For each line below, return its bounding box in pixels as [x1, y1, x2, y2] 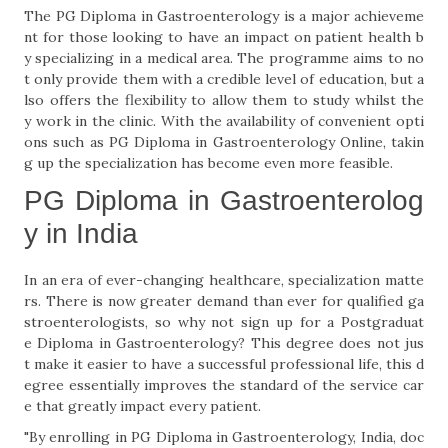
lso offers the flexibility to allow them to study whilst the [24, 91, 424, 109]
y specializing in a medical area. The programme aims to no [24, 49, 424, 67]
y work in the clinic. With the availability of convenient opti [24, 112, 424, 130]
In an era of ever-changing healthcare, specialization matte [24, 271, 424, 289]
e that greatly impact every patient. [24, 397, 261, 415]
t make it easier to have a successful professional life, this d [24, 355, 424, 373]
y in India [24, 218, 138, 249]
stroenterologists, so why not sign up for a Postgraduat [24, 313, 424, 331]
